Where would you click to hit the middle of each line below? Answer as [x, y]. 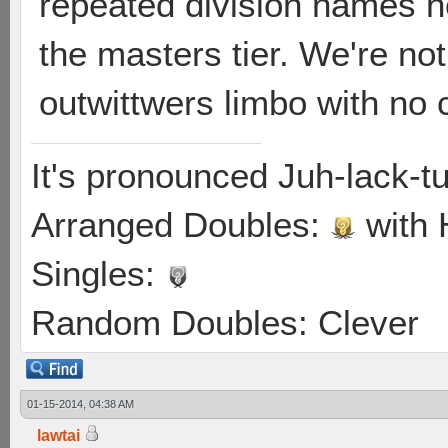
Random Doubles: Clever [225, 322]
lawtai [58, 435]
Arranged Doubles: [180, 224]
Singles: [98, 273]
